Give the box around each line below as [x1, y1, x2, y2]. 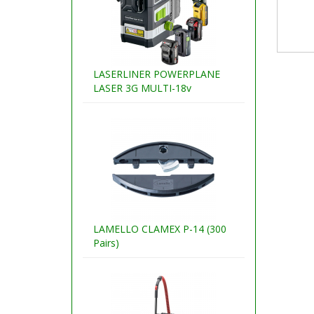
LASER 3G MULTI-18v [93, 81, 191, 95]
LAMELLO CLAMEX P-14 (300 [93, 222, 226, 235]
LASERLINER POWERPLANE [93, 67, 220, 81]
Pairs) [93, 236, 119, 250]
